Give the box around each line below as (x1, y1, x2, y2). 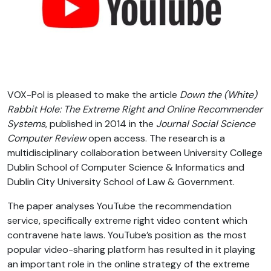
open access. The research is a (86, 132, 225, 145)
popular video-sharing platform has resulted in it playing (7, 243, 255, 256)
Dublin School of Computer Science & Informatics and (7, 161, 244, 174)
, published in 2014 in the (45, 117, 156, 131)
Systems (7, 117, 45, 131)
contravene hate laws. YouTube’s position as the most (7, 229, 247, 242)
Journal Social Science (156, 117, 255, 131)
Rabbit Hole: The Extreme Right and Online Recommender (7, 103, 263, 116)
